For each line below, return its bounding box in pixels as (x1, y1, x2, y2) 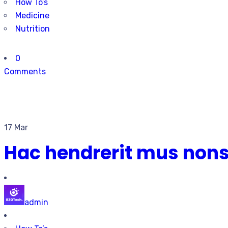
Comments (4, 67, 46, 76)
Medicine (15, 11, 49, 20)
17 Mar (4, 123, 28, 132)
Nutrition (15, 24, 50, 34)
